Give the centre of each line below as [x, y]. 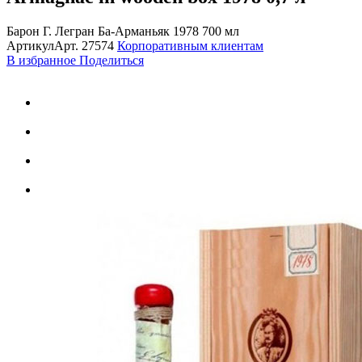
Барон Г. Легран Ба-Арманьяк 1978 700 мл [123, 31]
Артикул [30, 45]
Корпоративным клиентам [190, 45]
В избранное [43, 60]
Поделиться [112, 60]
